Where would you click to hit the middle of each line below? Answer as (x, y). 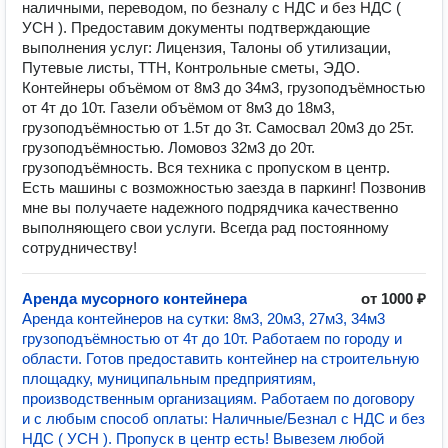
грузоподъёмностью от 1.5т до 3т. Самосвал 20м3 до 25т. (218, 127)
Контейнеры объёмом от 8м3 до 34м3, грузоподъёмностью (223, 87)
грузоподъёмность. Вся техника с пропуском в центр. (206, 167)
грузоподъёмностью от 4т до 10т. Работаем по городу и (212, 338)
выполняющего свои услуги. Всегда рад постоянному (205, 227)
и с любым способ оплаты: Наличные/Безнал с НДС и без (223, 418)
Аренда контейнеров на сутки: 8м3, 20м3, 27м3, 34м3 (203, 318)
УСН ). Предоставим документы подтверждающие (196, 27)
